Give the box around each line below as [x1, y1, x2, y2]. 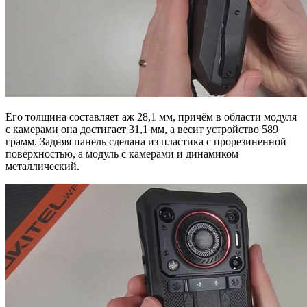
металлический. [5, 160, 79, 173]
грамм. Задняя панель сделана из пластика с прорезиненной [5, 136, 286, 148]
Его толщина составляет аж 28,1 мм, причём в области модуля [5, 111, 297, 123]
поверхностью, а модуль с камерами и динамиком [5, 148, 238, 160]
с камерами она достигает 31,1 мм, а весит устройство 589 [5, 123, 278, 136]
